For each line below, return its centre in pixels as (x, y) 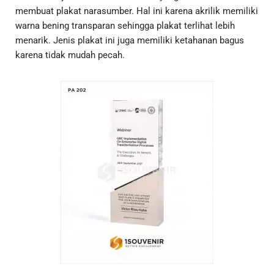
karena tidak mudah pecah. (70, 55)
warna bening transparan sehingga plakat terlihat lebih (125, 26)
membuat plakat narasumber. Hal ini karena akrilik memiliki (137, 11)
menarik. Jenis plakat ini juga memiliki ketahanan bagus (130, 41)
